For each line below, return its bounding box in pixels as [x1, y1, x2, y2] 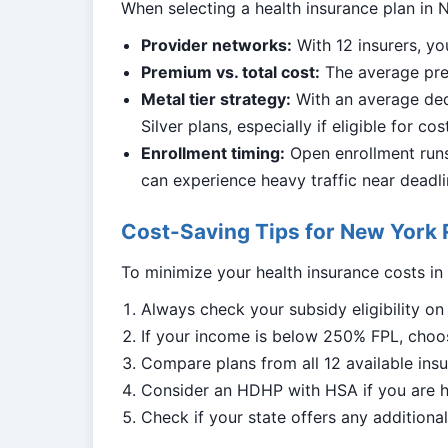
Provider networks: [141, 35, 292, 55]
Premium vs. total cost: [141, 62, 320, 82]
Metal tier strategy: [141, 89, 291, 109]
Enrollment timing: [141, 143, 285, 163]
